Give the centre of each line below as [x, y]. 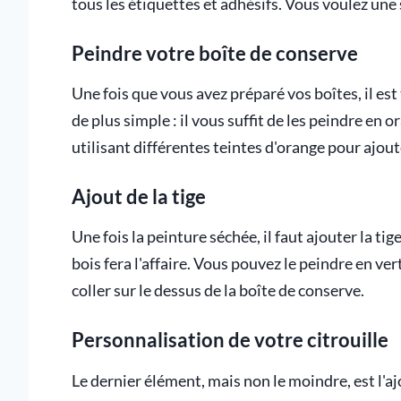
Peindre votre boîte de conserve [215, 53]
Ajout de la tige [139, 197]
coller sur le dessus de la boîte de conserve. [218, 291]
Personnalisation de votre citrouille [230, 340]
